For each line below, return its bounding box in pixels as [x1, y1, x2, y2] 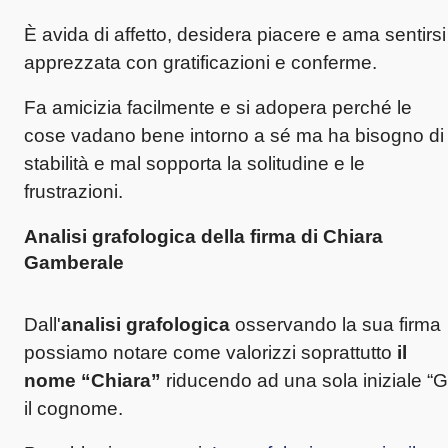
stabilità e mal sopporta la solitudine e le [24, 152, 365, 174]
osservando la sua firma [230, 313, 441, 335]
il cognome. [24, 397, 123, 419]
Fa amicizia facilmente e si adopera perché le [24, 96, 412, 118]
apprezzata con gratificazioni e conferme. [24, 51, 377, 73]
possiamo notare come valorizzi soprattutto [24, 341, 397, 363]
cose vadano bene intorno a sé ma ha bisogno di [24, 124, 444, 146]
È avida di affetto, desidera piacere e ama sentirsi [24, 23, 446, 45]
